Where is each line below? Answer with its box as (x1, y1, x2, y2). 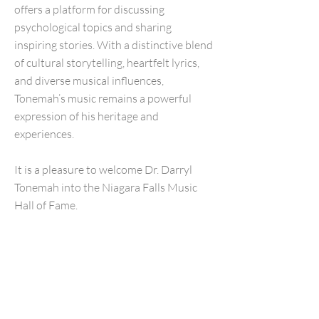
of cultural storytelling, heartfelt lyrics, (14, 56, 199, 70)
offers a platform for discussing (14, 2, 164, 16)
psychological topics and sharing (14, 20, 172, 34)
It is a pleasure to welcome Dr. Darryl (14, 162, 192, 177)
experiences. (14, 127, 74, 141)
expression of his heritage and (14, 109, 159, 123)
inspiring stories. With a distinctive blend (14, 38, 213, 52)
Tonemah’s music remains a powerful (14, 91, 192, 105)
